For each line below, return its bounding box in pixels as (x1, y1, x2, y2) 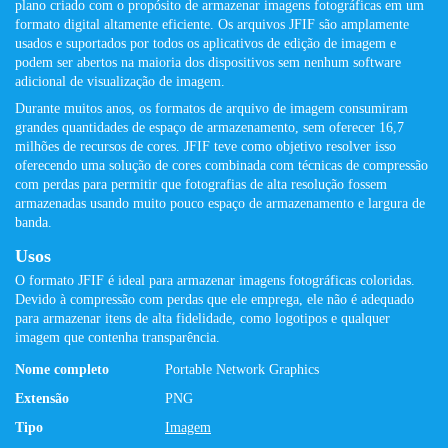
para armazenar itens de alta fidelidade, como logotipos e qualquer (15, 311, 390, 326)
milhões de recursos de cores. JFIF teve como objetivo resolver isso (15, 139, 396, 154)
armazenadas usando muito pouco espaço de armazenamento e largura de (15, 196, 425, 211)
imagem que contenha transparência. (15, 330, 220, 345)
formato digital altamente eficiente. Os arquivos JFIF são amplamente (15, 17, 409, 32)
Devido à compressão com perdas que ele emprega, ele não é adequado (15, 292, 414, 307)
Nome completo (15, 362, 109, 377)
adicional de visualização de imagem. (15, 74, 225, 89)
